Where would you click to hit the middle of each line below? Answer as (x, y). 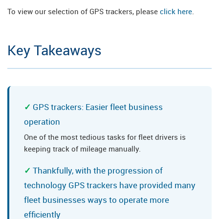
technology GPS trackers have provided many (110, 185)
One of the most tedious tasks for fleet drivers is (105, 137)
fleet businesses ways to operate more (97, 200)
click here (176, 11)
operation (42, 121)
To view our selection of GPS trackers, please (84, 11)
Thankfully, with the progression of (98, 170)
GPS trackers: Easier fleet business (98, 107)
